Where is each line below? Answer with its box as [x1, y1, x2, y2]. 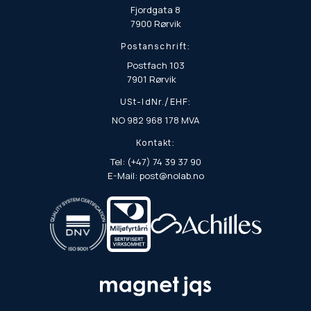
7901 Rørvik [126, 72, 176, 85]
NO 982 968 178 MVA [112, 114, 199, 127]
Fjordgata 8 [130, 3, 180, 17]
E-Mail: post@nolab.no [107, 169, 204, 182]
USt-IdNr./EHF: [119, 96, 192, 108]
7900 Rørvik [130, 17, 181, 31]
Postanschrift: [121, 41, 190, 53]
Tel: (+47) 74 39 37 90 [110, 155, 201, 168]
